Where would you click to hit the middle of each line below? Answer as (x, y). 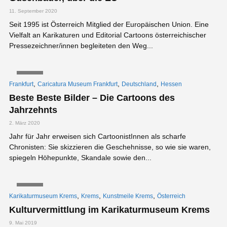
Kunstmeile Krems (128, 196)
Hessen (171, 84)
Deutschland (139, 84)
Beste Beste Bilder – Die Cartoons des (92, 98)
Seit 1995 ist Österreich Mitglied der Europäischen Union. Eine (109, 24)
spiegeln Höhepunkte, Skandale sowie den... (80, 157)
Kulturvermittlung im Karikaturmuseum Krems (109, 210)
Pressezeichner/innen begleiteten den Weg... (81, 45)
